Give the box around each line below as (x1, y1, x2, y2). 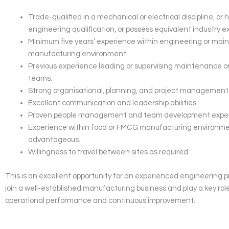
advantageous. (28, 136, 80, 144)
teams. (28, 75, 52, 82)
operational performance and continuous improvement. (5, 196, 195, 204)
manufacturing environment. (28, 50, 128, 58)
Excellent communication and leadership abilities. (28, 99, 198, 107)
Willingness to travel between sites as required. (28, 148, 190, 156)
